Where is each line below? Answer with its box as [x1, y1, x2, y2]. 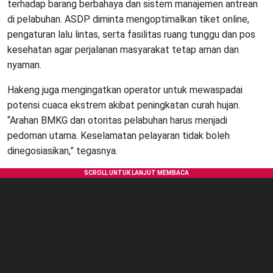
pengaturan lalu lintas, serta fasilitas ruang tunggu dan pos [7, 29, 255, 41]
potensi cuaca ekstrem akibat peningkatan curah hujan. [7, 99, 240, 112]
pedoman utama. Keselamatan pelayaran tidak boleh [7, 130, 230, 142]
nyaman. [7, 59, 41, 71]
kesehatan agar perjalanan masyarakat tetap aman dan [7, 44, 239, 56]
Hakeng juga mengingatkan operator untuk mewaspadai [7, 84, 243, 96]
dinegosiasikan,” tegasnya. [7, 145, 118, 157]
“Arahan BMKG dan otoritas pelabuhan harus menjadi [7, 115, 227, 127]
